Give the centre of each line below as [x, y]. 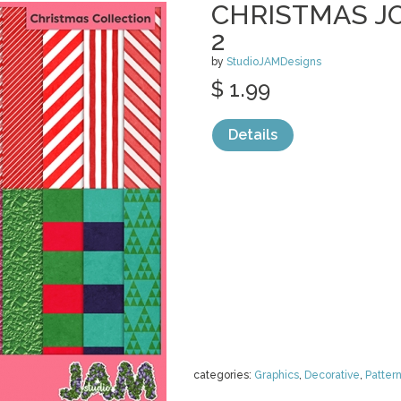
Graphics [277, 375]
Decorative [332, 375]
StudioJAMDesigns [274, 62]
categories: [224, 375]
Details [253, 135]
